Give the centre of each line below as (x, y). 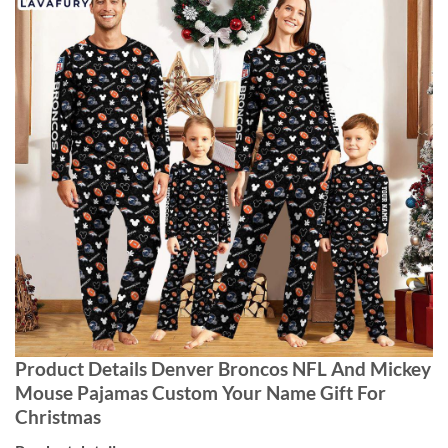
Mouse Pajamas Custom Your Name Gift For (200, 392)
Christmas (58, 416)
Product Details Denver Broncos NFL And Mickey (223, 368)
